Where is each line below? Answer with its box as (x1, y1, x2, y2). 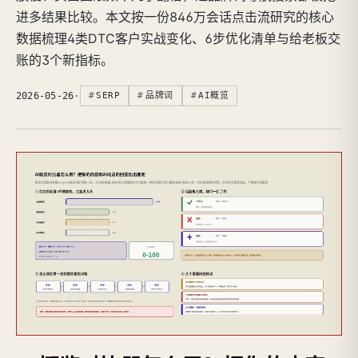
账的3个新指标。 (16, 51, 113, 68)
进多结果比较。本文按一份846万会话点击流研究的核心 (16, 8, 334, 25)
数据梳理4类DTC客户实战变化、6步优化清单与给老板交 (16, 30, 340, 46)
